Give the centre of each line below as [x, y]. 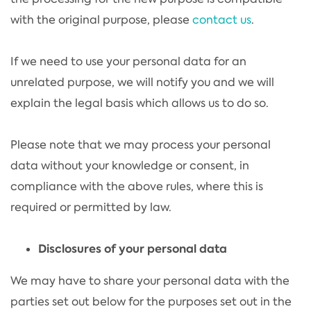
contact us [222, 19]
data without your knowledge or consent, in [130, 165]
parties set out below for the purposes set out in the [151, 301]
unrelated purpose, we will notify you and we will [142, 82]
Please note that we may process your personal [141, 144]
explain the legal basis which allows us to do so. [140, 103]
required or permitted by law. [91, 207]
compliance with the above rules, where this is [137, 186]
